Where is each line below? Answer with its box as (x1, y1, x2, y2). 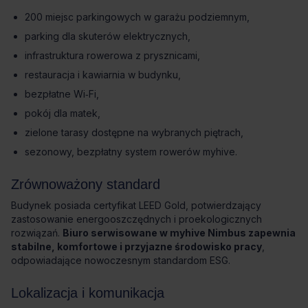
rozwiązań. (11, 226, 63, 239)
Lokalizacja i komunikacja (11, 285, 164, 300)
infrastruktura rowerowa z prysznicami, (25, 49, 200, 61)
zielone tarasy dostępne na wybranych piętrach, (25, 126, 243, 138)
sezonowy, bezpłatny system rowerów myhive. (25, 145, 237, 157)
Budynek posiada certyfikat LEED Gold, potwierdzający (11, 199, 261, 211)
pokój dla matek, (25, 107, 100, 119)
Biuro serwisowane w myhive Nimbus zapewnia (63, 226, 296, 239)
